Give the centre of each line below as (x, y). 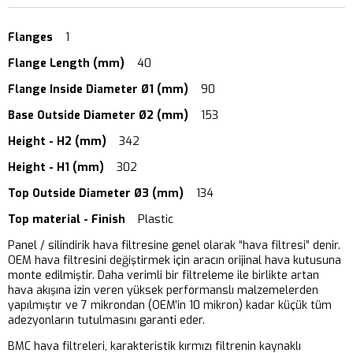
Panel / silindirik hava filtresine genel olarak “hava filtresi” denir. (174, 245)
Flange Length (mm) (66, 63)
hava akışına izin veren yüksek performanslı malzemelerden (163, 290)
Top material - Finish (67, 219)
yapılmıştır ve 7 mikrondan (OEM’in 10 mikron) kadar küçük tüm (170, 305)
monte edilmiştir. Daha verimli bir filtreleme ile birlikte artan (163, 275)
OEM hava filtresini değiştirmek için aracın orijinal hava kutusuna (175, 260)
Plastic (149, 219)
